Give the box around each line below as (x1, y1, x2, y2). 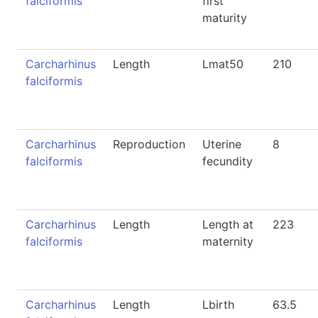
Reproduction (113, 137, 185, 151)
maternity (202, 234, 253, 248)
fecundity (202, 154, 253, 168)
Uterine (202, 137, 241, 151)
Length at (202, 217, 253, 231)
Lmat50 (202, 57, 243, 71)
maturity (202, 11, 247, 25)
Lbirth (202, 297, 234, 312)
